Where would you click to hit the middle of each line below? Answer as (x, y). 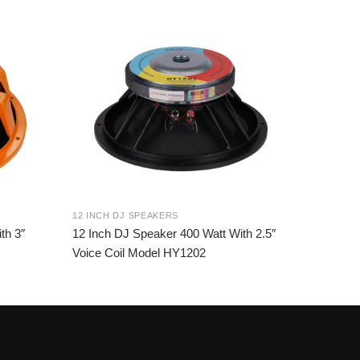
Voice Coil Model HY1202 (139, 253)
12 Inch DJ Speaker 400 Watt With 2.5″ (174, 234)
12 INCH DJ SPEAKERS (125, 216)
